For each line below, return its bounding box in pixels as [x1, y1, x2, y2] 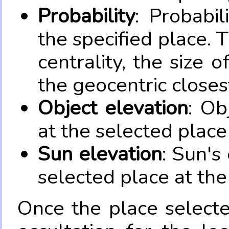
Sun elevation [38, 140, 162, 168]
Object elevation [38, 94, 189, 122]
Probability [38, 2, 135, 30]
